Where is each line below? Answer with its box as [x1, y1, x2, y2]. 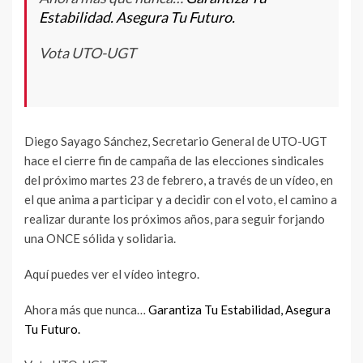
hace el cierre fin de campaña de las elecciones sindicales [24, 152, 324, 168]
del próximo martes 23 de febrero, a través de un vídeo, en [24, 172, 333, 187]
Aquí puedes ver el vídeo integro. [24, 266, 199, 281]
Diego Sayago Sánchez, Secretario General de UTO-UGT [24, 133, 327, 148]
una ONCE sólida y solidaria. [24, 230, 176, 246]
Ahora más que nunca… [24, 301, 148, 317]
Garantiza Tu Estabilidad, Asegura [148, 301, 331, 317]
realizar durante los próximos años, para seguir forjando [24, 211, 325, 226]
